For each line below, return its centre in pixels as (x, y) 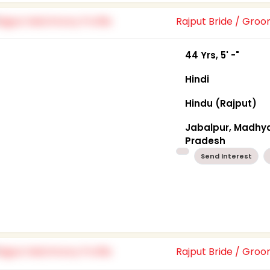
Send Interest (227, 156)
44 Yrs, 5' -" (212, 55)
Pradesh (206, 140)
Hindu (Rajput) (221, 103)
